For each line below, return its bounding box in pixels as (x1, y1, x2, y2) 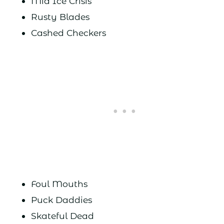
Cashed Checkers (30, 27, 106, 38)
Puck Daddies (30, 194, 92, 205)
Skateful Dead (30, 210, 94, 221)
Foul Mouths (30, 178, 87, 189)
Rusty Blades (30, 11, 89, 22)
